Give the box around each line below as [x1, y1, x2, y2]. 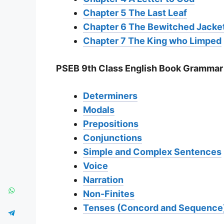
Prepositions [83, 118, 138, 129]
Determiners [83, 90, 137, 101]
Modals [83, 104, 114, 115]
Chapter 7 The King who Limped [83, 35, 221, 46]
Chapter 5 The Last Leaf [83, 7, 187, 18]
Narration [83, 174, 123, 185]
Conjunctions [83, 132, 142, 143]
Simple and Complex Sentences [83, 146, 221, 157]
